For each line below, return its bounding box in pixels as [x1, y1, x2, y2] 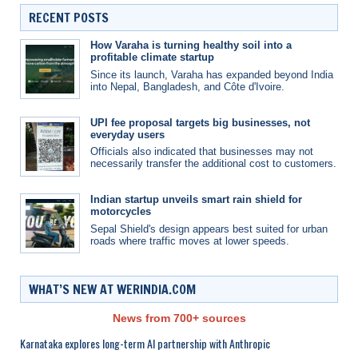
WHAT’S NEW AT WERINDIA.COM [29, 280, 196, 298]
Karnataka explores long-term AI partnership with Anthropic [20, 334, 270, 352]
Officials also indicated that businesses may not [90, 145, 313, 158]
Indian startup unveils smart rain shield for [90, 193, 302, 206]
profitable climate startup [90, 51, 214, 64]
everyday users [90, 128, 165, 141]
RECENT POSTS [29, 9, 109, 27]
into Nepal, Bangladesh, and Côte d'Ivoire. [90, 80, 284, 93]
